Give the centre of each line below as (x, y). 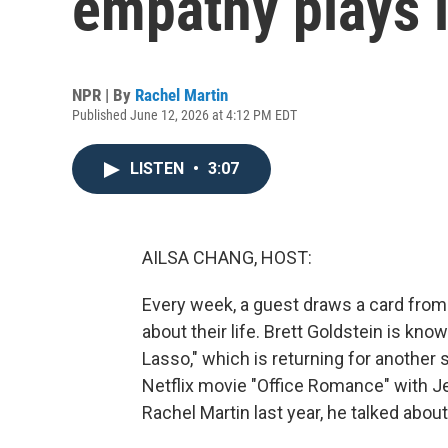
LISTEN (159, 168)
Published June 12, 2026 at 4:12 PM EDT (184, 115)
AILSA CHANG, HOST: (227, 257)
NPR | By (103, 95)
